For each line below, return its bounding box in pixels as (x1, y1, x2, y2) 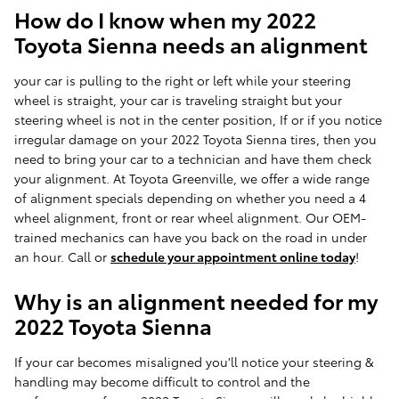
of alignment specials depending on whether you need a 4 (14, 189, 366, 208)
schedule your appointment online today (110, 248, 355, 266)
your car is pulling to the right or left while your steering (14, 71, 351, 90)
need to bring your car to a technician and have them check (14, 150, 371, 168)
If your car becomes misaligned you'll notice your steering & (14, 353, 374, 371)
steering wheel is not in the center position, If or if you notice (14, 110, 382, 129)
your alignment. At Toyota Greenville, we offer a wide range (14, 169, 370, 188)
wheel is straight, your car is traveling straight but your (14, 91, 342, 110)
